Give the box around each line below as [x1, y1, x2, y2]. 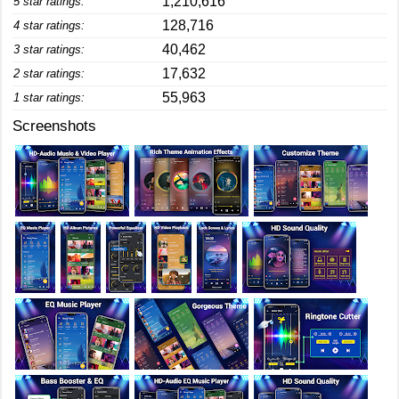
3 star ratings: [13, 43, 85, 56]
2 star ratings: [13, 67, 85, 80]
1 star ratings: [13, 91, 85, 104]
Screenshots [12, 118, 96, 134]
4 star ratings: [13, 19, 85, 32]
